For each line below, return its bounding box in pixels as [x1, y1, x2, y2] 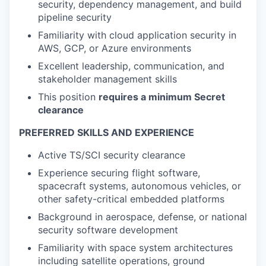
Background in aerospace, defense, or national [38, 211, 247, 223]
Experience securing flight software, [38, 167, 200, 179]
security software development [38, 224, 178, 236]
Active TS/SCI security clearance [38, 149, 185, 161]
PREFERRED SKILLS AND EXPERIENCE [19, 126, 194, 138]
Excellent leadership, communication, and [38, 60, 224, 72]
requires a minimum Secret [99, 91, 225, 103]
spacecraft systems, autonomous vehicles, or [38, 180, 241, 192]
